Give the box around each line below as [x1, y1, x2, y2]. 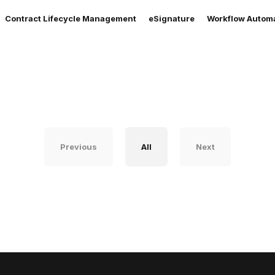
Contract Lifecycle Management [5, 14, 136, 23]
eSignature [149, 14, 195, 23]
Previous [60, 142, 97, 152]
